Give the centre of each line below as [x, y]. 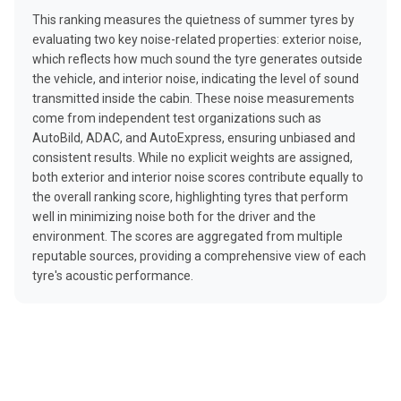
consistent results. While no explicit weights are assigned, [192, 158]
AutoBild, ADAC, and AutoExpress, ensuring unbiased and [194, 138]
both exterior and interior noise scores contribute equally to [198, 177]
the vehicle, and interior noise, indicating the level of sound [196, 79]
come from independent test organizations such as [177, 118]
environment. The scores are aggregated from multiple [188, 236]
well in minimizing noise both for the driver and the [174, 217]
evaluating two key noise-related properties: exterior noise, [197, 39]
